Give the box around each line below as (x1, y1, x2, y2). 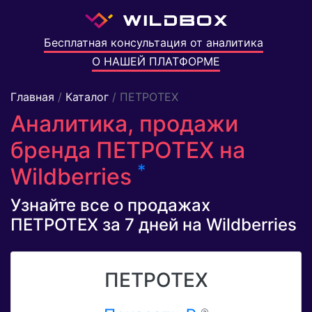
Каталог (65, 90, 109, 104)
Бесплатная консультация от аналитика (43, 36, 263, 50)
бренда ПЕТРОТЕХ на (10, 136, 245, 164)
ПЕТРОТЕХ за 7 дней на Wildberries (10, 214, 297, 235)
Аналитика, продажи (10, 110, 238, 138)
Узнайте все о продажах (10, 195, 210, 216)
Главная (10, 90, 54, 104)
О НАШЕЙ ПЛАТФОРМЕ (92, 54, 220, 69)
